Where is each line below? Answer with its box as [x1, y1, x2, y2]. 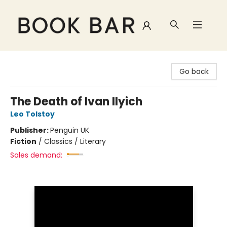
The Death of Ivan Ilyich [10, 94, 142, 109]
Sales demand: [10, 150, 62, 160]
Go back [179, 66, 209, 77]
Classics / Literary [44, 136, 106, 146]
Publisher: [10, 125, 50, 135]
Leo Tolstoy [10, 109, 55, 119]
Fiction [10, 136, 36, 146]
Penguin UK [50, 125, 89, 135]
